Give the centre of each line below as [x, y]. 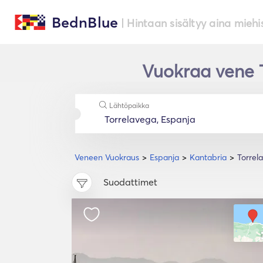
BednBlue [85, 22]
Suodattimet [130, 182]
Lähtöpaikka [129, 105]
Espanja [164, 157]
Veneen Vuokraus [107, 157]
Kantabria [208, 157]
